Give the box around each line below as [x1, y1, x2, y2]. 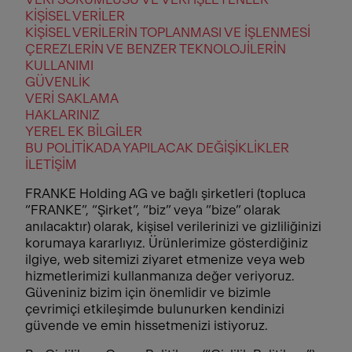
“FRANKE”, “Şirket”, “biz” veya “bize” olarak [25, 203, 280, 217]
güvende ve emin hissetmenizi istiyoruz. [25, 319, 268, 332]
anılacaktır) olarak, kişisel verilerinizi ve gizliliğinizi [25, 220, 321, 233]
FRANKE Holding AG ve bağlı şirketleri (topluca [25, 187, 306, 200]
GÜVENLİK [25, 75, 90, 89]
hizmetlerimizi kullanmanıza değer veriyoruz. [25, 269, 295, 283]
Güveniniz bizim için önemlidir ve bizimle [25, 286, 271, 299]
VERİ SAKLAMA [25, 92, 119, 105]
